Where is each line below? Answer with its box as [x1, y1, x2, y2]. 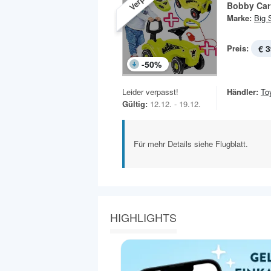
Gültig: [122, 98, 148, 110]
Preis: [227, 42, 249, 54]
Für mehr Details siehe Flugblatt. [134, 138, 248, 150]
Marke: [227, 12, 252, 24]
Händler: [227, 86, 258, 98]
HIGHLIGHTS [110, 209, 177, 226]
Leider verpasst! [122, 86, 178, 98]
